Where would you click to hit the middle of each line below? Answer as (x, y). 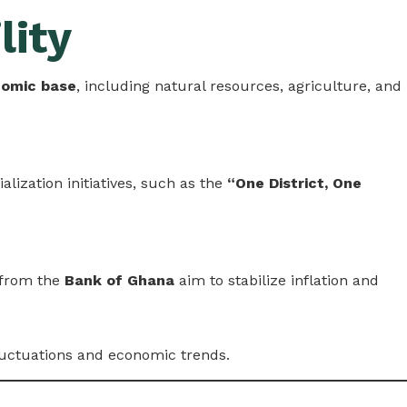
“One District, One (294, 183)
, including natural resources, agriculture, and (239, 85)
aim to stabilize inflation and (277, 280)
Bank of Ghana (119, 280)
